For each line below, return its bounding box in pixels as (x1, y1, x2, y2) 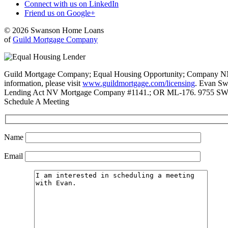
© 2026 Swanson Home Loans (4, 25, 104, 35)
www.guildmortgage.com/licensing (82, 78, 195, 88)
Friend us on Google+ (24, 8, 95, 17)
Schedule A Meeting (4, 97, 69, 106)
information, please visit (4, 78, 82, 88)
